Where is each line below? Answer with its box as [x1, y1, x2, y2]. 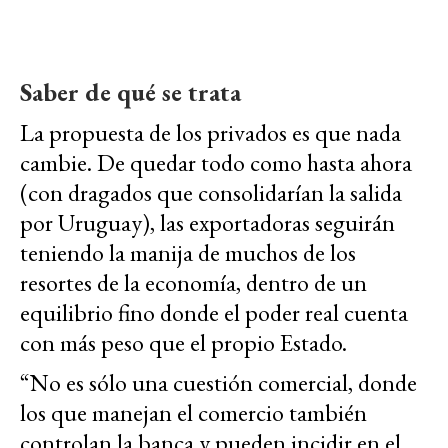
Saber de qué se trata [20, 76, 241, 109]
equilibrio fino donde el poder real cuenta [20, 297, 408, 329]
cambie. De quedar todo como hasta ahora [20, 147, 412, 179]
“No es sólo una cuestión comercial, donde [20, 367, 417, 399]
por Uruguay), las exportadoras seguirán [20, 207, 395, 239]
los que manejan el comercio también [20, 397, 367, 429]
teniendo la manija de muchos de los [20, 237, 356, 269]
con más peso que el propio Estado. [20, 327, 347, 359]
